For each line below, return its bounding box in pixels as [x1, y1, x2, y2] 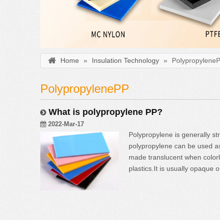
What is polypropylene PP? [49, 107, 163, 117]
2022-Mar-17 [48, 120, 84, 128]
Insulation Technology [92, 56, 159, 65]
